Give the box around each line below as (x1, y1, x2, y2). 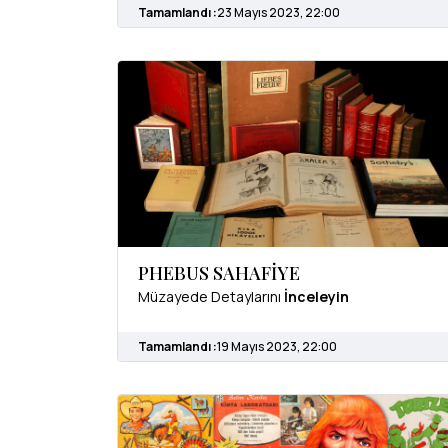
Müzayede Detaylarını (138, 286, 284, 306)
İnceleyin (284, 286, 349, 306)
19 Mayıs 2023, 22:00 (217, 337, 337, 355)
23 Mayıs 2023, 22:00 (217, 4, 340, 22)
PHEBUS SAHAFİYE (138, 260, 300, 285)
